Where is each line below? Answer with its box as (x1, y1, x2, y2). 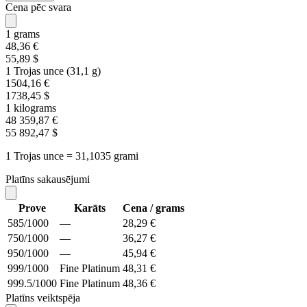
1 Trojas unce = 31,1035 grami (5, 150, 138, 162)
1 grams (5, 28, 40, 40)
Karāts (74, 202, 106, 214)
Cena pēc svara (5, 1, 71, 14)
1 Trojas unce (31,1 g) (5, 65, 101, 77)
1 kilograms (5, 102, 56, 114)
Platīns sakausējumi (5, 173, 90, 186)
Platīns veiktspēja (5, 292, 80, 304)
